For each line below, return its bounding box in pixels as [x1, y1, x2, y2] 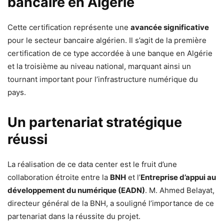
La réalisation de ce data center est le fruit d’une [7, 159, 177, 169]
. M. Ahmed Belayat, [145, 185, 214, 195]
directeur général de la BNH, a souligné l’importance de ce [7, 198, 214, 208]
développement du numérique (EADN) [7, 185, 145, 195]
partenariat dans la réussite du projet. [7, 211, 140, 221]
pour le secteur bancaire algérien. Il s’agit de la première [7, 35, 206, 45]
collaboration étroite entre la [7, 172, 110, 182]
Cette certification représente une [7, 22, 130, 32]
